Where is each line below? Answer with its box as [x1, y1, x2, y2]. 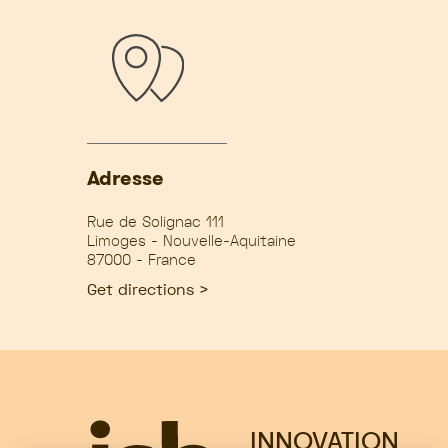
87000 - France [87, 250, 196, 269]
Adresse [87, 164, 164, 192]
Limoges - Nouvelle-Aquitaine [87, 231, 296, 250]
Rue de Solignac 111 [87, 212, 224, 231]
